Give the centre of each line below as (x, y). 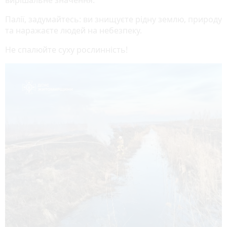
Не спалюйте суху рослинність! (66, 49)
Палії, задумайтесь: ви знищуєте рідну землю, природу (113, 19)
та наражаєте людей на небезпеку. (73, 30)
